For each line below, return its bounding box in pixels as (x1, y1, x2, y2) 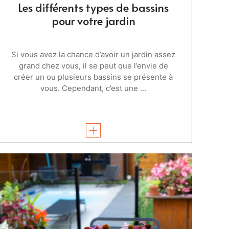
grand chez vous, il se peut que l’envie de (18, 60, 168, 71)
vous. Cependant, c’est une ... (40, 83, 147, 93)
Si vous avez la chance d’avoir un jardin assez (11, 49, 176, 59)
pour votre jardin (51, 12, 135, 28)
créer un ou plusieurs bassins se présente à (14, 72, 173, 82)
